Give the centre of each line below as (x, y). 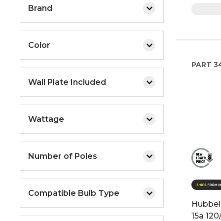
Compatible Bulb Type (74, 193)
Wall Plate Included (67, 82)
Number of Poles (63, 156)
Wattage (46, 119)
